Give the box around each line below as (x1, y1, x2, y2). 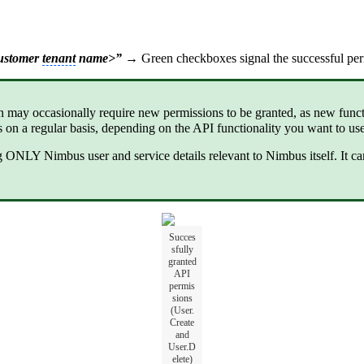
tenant (42, 51, 76, 66)
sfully (171, 244, 193, 256)
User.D (168, 341, 196, 353)
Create (170, 317, 194, 329)
